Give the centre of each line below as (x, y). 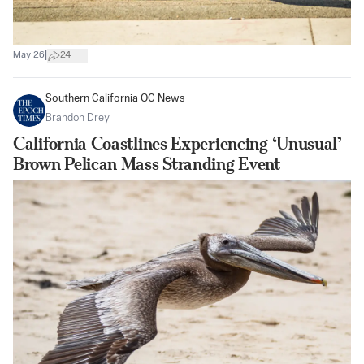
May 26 (29, 56)
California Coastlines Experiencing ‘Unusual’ (177, 143)
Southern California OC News (115, 98)
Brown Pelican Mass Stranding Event (147, 163)
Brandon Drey (78, 118)
